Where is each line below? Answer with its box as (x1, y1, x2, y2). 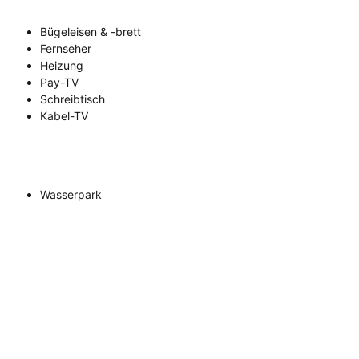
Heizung (40, 58, 83, 72)
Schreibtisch (40, 91, 105, 106)
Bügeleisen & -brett (40, 24, 141, 38)
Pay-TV (40, 75, 79, 89)
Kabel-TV (40, 108, 88, 123)
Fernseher (40, 41, 91, 55)
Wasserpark (40, 187, 102, 201)
